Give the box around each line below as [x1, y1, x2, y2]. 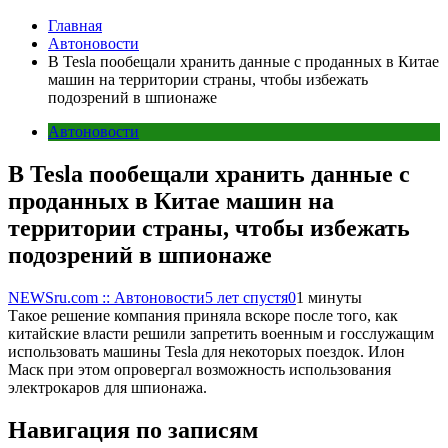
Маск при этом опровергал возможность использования [8, 360, 391, 378]
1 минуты [296, 288, 362, 306]
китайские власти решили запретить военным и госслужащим [8, 324, 434, 342]
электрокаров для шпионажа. [8, 378, 207, 396]
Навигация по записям [8, 416, 258, 443]
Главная [48, 17, 102, 34]
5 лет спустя [205, 288, 288, 306]
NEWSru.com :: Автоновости [8, 288, 205, 306]
